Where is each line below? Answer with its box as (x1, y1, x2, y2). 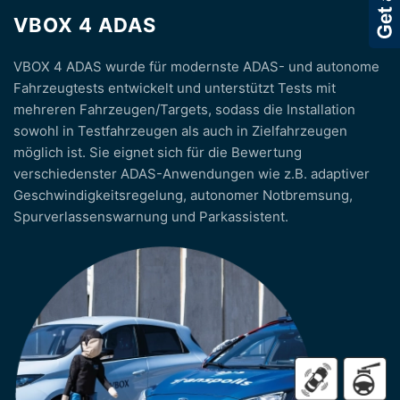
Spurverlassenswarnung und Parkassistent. (13, 207, 288, 225)
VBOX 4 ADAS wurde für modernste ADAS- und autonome (13, 57, 379, 75)
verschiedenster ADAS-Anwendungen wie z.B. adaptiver (13, 164, 370, 182)
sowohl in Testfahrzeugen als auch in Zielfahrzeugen (13, 121, 347, 139)
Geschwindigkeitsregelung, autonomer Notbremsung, (13, 186, 353, 204)
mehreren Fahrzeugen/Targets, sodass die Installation (13, 100, 355, 118)
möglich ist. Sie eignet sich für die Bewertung (13, 143, 302, 161)
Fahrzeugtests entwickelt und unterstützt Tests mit (13, 79, 336, 96)
